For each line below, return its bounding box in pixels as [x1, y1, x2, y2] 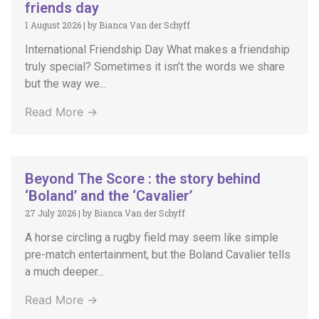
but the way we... [25, 77, 106, 91]
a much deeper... [25, 265, 104, 279]
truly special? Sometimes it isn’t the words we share [25, 60, 285, 74]
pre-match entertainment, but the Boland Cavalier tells [25, 248, 291, 262]
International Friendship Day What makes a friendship [25, 43, 290, 57]
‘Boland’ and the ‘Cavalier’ [25, 187, 192, 205]
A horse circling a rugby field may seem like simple [25, 231, 278, 245]
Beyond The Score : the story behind [25, 170, 261, 188]
